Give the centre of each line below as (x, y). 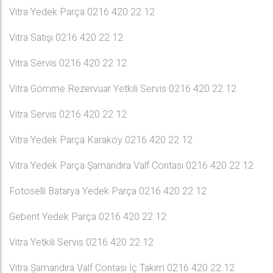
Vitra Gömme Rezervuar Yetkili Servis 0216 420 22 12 (123, 89)
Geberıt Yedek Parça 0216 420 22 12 (88, 217)
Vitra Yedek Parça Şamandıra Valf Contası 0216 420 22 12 (131, 166)
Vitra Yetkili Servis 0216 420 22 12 (81, 243)
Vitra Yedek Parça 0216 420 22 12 (82, 12)
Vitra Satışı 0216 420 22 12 (66, 38)
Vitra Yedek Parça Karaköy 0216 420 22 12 (101, 140)
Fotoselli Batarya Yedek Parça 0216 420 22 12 (108, 191)
